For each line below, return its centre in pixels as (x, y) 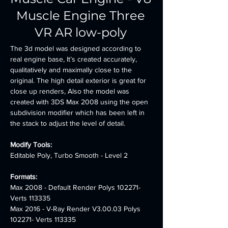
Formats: (25, 177)
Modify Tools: (31, 145)
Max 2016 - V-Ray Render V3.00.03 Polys (76, 209)
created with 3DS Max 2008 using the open (80, 102)
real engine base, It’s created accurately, (75, 59)
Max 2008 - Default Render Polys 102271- (76, 187)
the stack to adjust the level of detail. (68, 123)
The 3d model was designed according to (77, 48)
